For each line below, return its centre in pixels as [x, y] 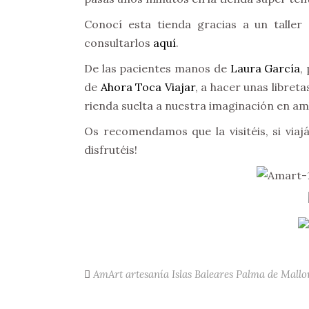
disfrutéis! [111, 150]
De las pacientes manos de [157, 68]
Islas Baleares [202, 274]
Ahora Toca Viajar [148, 87]
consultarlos [119, 43]
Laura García [265, 68]
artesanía [147, 274]
